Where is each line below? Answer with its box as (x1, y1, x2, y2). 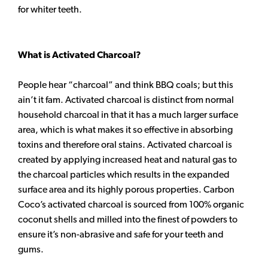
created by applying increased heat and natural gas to (18, 153, 237, 165)
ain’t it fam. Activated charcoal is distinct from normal (18, 93, 234, 105)
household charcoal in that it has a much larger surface (18, 108, 238, 120)
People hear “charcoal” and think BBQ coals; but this (18, 78, 233, 90)
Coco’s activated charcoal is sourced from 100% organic (18, 198, 244, 210)
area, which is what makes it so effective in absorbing (18, 123, 233, 135)
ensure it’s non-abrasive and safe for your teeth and (18, 228, 224, 240)
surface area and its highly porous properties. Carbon (18, 183, 234, 195)
